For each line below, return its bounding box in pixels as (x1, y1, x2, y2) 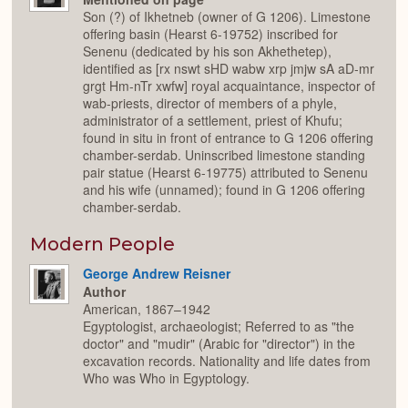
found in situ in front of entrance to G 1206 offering (83, 128, 373, 148)
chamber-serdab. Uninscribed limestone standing (83, 146, 365, 165)
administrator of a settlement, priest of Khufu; (83, 111, 342, 130)
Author (83, 282, 126, 301)
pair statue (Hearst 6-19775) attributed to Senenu (83, 163, 368, 182)
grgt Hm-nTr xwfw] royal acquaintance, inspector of (83, 76, 375, 96)
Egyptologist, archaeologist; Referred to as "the (83, 317, 354, 336)
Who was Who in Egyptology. (83, 369, 250, 388)
